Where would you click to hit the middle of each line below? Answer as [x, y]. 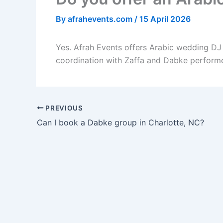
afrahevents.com [101, 19]
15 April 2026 [165, 19]
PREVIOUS [63, 108]
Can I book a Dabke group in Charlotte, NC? [120, 122]
